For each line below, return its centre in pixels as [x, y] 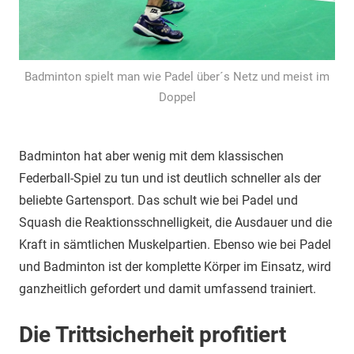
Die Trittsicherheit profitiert [153, 335]
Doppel [177, 97]
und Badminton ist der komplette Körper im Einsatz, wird [175, 267]
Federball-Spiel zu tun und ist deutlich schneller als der [170, 178]
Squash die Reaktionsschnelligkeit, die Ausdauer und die [175, 222]
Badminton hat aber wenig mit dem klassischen [151, 156]
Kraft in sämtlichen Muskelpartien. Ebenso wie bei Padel [175, 245]
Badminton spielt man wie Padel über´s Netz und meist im [177, 77]
